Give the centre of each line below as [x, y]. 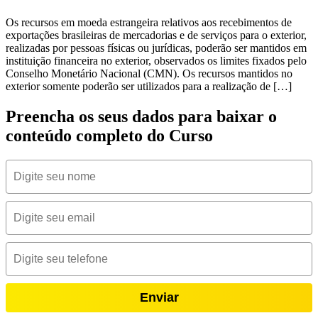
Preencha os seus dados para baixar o [141, 116]
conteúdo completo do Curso [109, 135]
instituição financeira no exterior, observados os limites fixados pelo [156, 60]
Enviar [159, 297]
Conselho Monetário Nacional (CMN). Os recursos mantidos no [149, 73]
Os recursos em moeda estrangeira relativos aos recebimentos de [149, 22]
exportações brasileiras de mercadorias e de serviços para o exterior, [156, 35]
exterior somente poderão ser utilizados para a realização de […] [149, 86]
